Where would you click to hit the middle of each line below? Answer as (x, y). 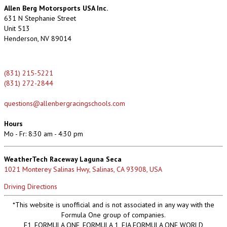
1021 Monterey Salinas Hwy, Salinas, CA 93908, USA (83, 169)
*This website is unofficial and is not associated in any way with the (113, 204)
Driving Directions (31, 186)
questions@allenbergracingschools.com (65, 103)
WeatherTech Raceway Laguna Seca (63, 159)
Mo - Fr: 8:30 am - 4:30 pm (44, 134)
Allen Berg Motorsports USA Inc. (56, 8)
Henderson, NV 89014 (38, 38)
